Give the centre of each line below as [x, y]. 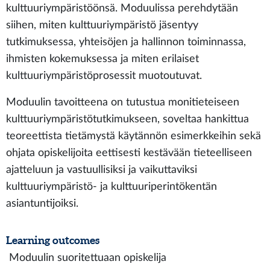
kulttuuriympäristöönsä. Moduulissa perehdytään [122, 8]
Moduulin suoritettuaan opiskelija [86, 258]
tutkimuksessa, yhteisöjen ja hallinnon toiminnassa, [126, 42]
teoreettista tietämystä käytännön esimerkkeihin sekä [133, 136]
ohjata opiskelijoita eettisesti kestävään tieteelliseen [129, 153]
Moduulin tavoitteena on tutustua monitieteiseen [123, 102]
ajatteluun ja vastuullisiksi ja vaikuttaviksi [102, 170]
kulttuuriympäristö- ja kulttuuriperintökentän [111, 187]
